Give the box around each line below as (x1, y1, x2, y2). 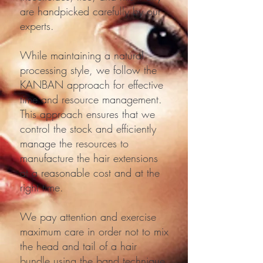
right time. (20, 180, 63, 194)
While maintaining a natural (20, 48, 144, 62)
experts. (20, 18, 54, 33)
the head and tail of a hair (20, 238, 137, 253)
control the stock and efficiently (20, 121, 156, 136)
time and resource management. (20, 92, 162, 106)
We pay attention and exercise (20, 209, 156, 224)
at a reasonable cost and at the (20, 165, 160, 180)
